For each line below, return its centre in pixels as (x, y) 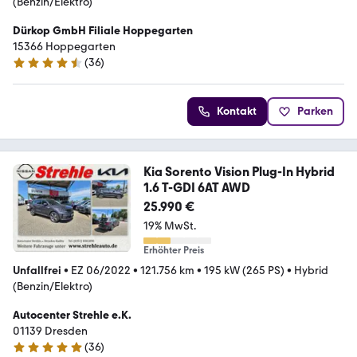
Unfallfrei (37, 271)
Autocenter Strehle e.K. (72, 316)
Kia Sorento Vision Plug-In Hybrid (239, 172)
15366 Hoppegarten (64, 47)
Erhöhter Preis (173, 251)
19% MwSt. (169, 226)
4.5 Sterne (37, 69)
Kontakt (237, 112)
